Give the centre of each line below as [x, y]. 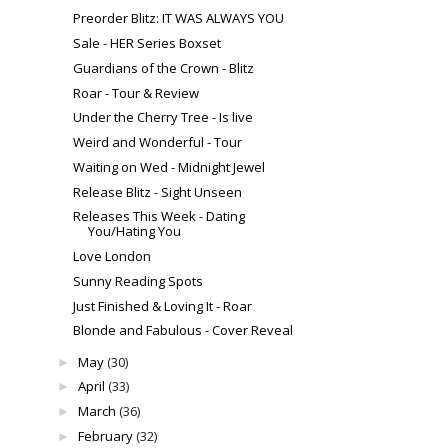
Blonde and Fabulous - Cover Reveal [183, 330]
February [105, 435]
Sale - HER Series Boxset [147, 43]
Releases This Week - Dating [159, 216]
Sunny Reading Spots [138, 280]
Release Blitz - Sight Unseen [158, 191]
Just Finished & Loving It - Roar [163, 305]
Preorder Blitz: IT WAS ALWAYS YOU [179, 18]
